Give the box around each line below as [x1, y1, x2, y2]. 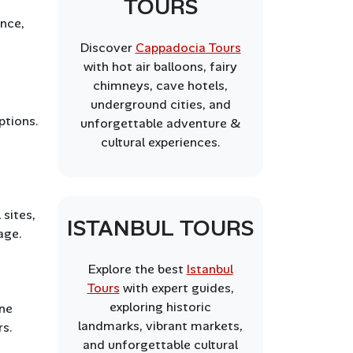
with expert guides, [119, 280, 234, 296]
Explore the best [87, 261, 187, 277]
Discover [80, 39, 136, 56]
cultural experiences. [100, 134, 221, 150]
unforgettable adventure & [80, 115, 240, 132]
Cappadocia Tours [135, 39, 241, 56]
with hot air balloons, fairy [84, 58, 237, 75]
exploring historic [110, 299, 211, 315]
